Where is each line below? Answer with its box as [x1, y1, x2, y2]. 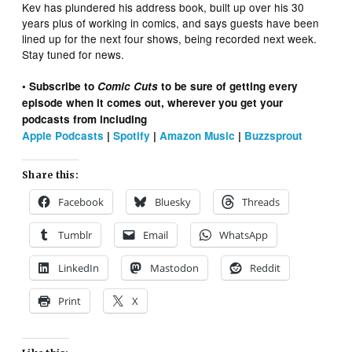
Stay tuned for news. [22, 46, 125, 62]
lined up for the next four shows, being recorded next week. [22, 30, 317, 46]
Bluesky [155, 194, 192, 209]
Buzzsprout [244, 127, 303, 143]
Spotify [113, 127, 151, 143]
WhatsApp [219, 227, 269, 242]
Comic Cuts [97, 78, 159, 93]
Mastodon [150, 260, 200, 275]
